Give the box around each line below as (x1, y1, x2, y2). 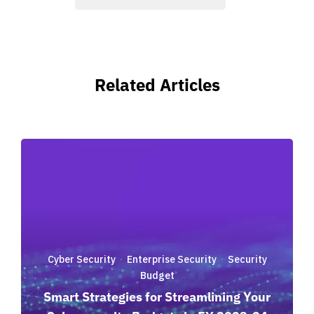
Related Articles (94, 73, 220, 96)
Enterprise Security (126, 252, 217, 266)
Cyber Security (47, 252, 116, 266)
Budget (139, 268, 175, 282)
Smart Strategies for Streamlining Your (43, 288, 271, 305)
